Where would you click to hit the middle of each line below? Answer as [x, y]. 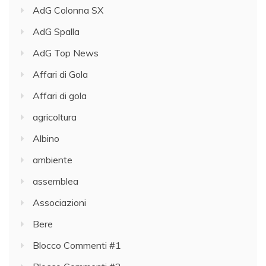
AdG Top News [66, 53]
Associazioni [59, 202]
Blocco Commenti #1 [77, 245]
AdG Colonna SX [68, 10]
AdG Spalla [56, 31]
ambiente [53, 159]
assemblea [56, 181]
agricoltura [55, 117]
